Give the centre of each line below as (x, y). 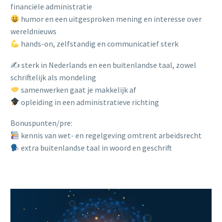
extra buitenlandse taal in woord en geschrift (96, 148)
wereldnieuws (33, 31)
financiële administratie (51, 7)
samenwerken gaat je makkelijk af (78, 89)
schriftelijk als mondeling (53, 77)
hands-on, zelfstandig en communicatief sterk (99, 44)
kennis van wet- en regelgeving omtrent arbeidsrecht (111, 136)
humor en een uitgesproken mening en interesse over (111, 19)
